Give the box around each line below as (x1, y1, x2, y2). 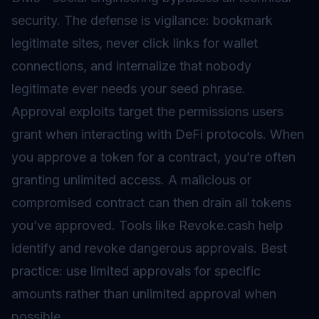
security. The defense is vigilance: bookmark (11, 13, 273, 28)
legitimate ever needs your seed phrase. (11, 81, 246, 96)
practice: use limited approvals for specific (11, 263, 261, 278)
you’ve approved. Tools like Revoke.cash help (11, 218, 283, 233)
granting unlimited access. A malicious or (11, 172, 251, 187)
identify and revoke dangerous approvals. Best (11, 241, 287, 256)
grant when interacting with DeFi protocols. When (11, 127, 304, 142)
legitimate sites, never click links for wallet (11, 36, 258, 51)
